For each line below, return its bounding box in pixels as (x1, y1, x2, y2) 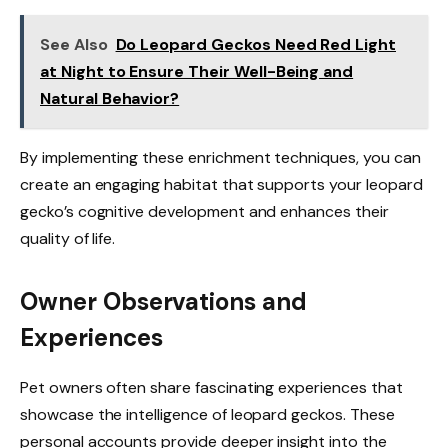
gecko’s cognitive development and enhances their (20, 200, 389, 222)
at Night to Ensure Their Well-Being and (40, 60, 354, 82)
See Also (40, 33, 108, 55)
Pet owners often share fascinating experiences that (20, 377, 403, 399)
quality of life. (20, 227, 116, 249)
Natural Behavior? (40, 87, 180, 109)
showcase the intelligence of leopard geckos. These (20, 404, 395, 426)
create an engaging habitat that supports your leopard (20, 173, 423, 195)
